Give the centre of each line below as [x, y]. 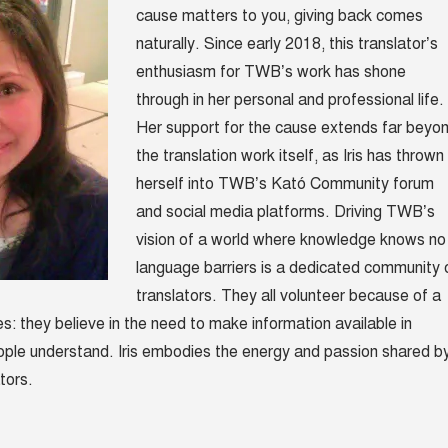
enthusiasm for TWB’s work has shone [270, 72]
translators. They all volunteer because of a [288, 296]
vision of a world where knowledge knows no [290, 240]
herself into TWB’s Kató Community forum [284, 184]
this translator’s [383, 44]
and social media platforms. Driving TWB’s [285, 212]
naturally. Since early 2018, [230, 44]
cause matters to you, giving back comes [279, 16]
